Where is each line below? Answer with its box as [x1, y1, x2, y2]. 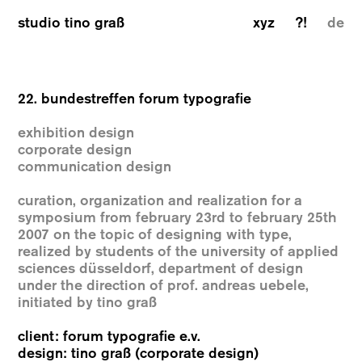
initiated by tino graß [18, 294, 158, 311]
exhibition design [18, 124, 135, 141]
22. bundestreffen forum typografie [18, 90, 252, 107]
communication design [18, 158, 172, 175]
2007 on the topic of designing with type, [18, 226, 293, 243]
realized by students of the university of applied [18, 243, 339, 260]
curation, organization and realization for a [18, 192, 303, 209]
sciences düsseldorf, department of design [18, 260, 304, 277]
